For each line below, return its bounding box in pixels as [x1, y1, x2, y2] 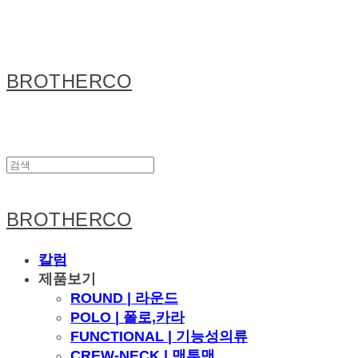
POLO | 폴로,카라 [70, 309, 185, 325]
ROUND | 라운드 [70, 290, 178, 306]
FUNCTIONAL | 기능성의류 [70, 328, 248, 344]
